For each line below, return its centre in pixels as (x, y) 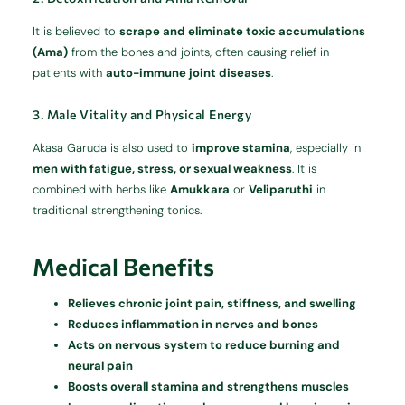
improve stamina (241, 147)
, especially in (326, 147)
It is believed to (76, 31)
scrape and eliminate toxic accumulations (243, 31)
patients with (70, 72)
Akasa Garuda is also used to (113, 147)
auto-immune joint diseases (189, 72)
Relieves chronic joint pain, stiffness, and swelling (212, 303)
